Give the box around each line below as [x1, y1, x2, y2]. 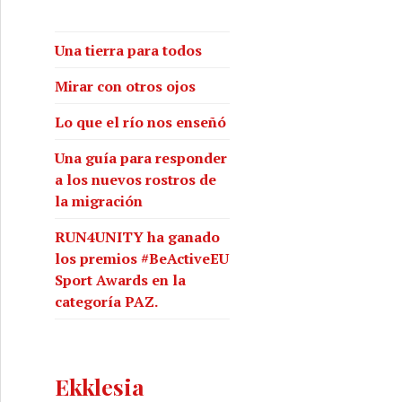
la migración [55, 190, 143, 211]
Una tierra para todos [55, 39, 202, 60]
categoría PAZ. [55, 291, 158, 311]
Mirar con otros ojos [55, 75, 196, 96]
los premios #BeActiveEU [55, 248, 229, 268]
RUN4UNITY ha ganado [55, 226, 220, 247]
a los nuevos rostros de [55, 169, 216, 189]
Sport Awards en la [55, 269, 186, 290]
